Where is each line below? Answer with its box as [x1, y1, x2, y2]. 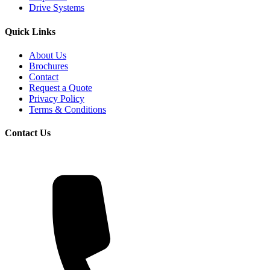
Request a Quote [29, 82, 92, 93]
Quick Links [5, 26, 55, 37]
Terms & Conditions [29, 104, 106, 115]
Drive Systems [29, 2, 84, 13]
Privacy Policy [29, 93, 84, 104]
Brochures [29, 60, 68, 71]
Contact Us [5, 128, 51, 139]
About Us [29, 49, 66, 60]
